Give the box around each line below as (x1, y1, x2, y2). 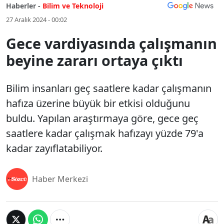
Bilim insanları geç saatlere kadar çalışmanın (6, 81, 211, 95)
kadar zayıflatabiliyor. (6, 141, 102, 155)
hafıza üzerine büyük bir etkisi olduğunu (6, 96, 190, 110)
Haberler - (6, 1, 40, 10)
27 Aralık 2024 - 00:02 (6, 15, 67, 24)
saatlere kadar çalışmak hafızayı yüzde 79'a (6, 126, 203, 140)
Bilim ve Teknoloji (42, 1, 103, 10)
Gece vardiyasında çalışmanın (6, 33, 217, 53)
